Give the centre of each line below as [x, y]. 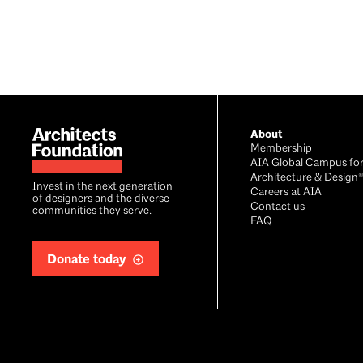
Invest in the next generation [102, 186]
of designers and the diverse [101, 199]
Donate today [87, 259]
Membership [282, 148]
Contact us [278, 207]
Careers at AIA [286, 192]
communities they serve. [92, 211]
